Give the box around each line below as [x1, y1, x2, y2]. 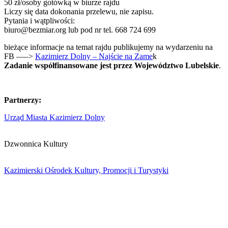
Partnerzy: [4, 95, 41, 104]
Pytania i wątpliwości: [4, 16, 75, 25]
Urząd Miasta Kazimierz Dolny [4, 112, 105, 122]
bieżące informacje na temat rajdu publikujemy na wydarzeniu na [4, 42, 213, 51]
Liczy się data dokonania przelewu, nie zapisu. [4, 7, 154, 16]
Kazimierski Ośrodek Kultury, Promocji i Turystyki [4, 165, 168, 175]
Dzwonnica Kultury [4, 139, 68, 148]
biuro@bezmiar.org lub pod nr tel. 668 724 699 [4, 25, 156, 34]
